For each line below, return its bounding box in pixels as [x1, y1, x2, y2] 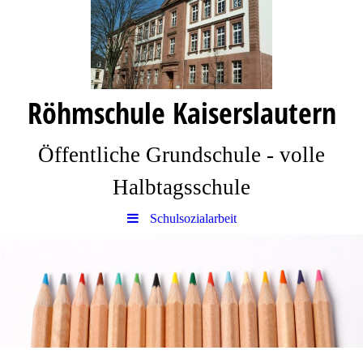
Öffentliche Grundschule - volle [38, 143, 325, 167]
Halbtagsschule [113, 175, 250, 199]
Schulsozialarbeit [149, 211, 237, 225]
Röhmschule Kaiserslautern [27, 93, 336, 133]
